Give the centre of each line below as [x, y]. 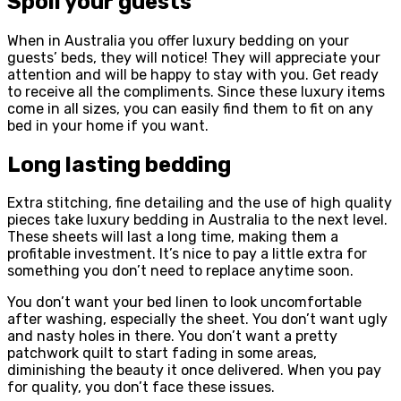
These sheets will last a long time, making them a [173, 237]
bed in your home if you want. [108, 125]
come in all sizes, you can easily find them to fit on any [190, 108]
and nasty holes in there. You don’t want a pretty [172, 337]
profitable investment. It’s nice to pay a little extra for [187, 254]
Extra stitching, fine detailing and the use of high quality [200, 203]
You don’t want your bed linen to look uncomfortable [184, 303]
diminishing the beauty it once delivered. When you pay [194, 371]
